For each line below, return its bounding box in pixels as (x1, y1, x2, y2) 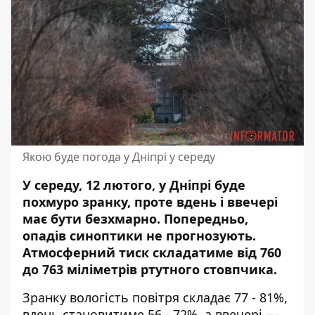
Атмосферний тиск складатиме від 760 (22, 243, 281, 261)
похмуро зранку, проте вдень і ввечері (22, 193, 278, 210)
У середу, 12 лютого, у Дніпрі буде (22, 176, 245, 193)
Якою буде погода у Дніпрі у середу (22, 148, 215, 165)
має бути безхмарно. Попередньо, (22, 210, 248, 227)
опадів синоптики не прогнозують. (22, 226, 256, 244)
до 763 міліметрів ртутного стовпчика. (22, 260, 277, 278)
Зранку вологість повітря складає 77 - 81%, (22, 288, 288, 306)
